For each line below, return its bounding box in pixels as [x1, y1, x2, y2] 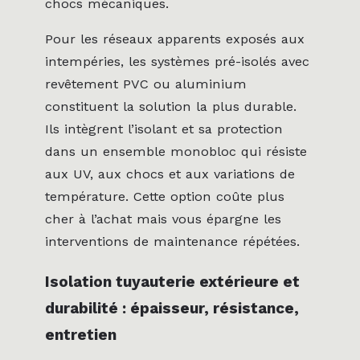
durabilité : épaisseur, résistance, [45, 299, 299, 318]
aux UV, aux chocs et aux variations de [45, 166, 295, 182]
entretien [45, 325, 117, 345]
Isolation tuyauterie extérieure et [45, 272, 300, 292]
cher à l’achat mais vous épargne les [45, 211, 281, 227]
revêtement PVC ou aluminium [45, 76, 247, 92]
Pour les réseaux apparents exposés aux [45, 31, 305, 47]
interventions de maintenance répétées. [45, 234, 300, 250]
